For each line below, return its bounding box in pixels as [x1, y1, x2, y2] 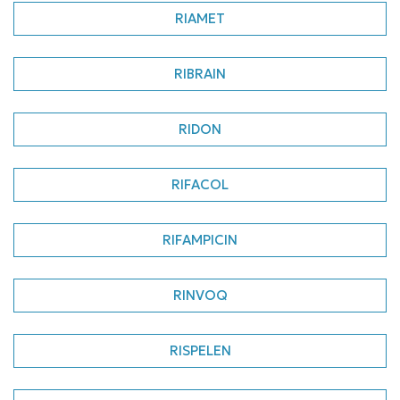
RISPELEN [169, 342, 231, 359]
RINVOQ [172, 287, 228, 304]
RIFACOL [171, 176, 229, 193]
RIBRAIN [174, 65, 226, 82]
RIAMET [175, 10, 225, 27]
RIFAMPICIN [162, 231, 237, 248]
